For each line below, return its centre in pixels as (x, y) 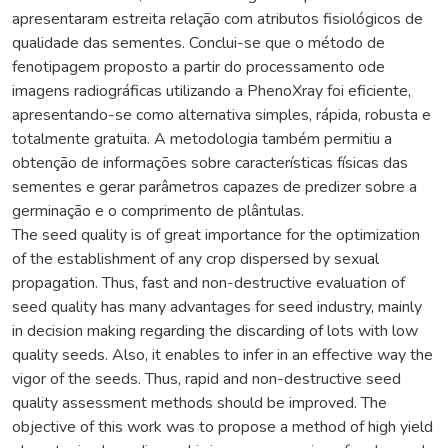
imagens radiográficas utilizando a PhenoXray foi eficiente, (211, 90)
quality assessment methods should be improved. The (199, 402)
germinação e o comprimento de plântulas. (158, 210)
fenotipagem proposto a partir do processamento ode (198, 66)
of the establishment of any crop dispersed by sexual (195, 258)
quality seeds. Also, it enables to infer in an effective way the (222, 354)
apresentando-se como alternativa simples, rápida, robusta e (221, 114)
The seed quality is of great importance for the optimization (216, 234)
